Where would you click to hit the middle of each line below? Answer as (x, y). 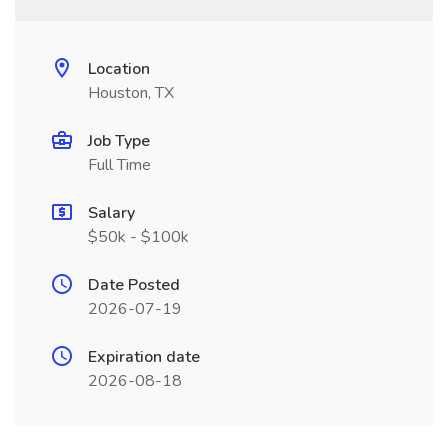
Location (119, 69)
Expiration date (144, 357)
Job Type (119, 141)
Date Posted (134, 285)
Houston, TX (131, 93)
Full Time (119, 165)
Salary (111, 213)
